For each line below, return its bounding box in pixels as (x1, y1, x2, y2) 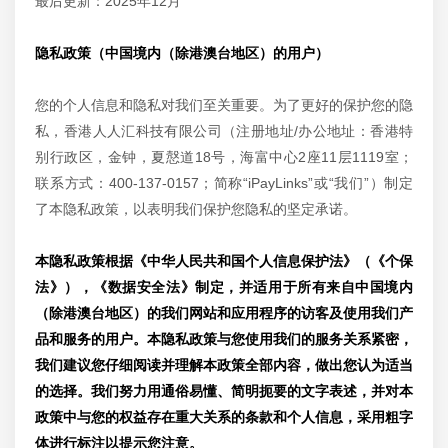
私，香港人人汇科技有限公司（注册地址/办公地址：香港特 (35, 123, 413, 139)
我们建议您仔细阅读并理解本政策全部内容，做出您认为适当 (35, 357, 413, 373)
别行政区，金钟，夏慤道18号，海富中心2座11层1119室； (35, 149, 413, 165)
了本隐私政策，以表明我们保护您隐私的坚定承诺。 (35, 201, 357, 217)
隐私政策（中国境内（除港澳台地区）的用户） (35, 45, 329, 61)
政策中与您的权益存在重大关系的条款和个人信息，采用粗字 (35, 409, 413, 425)
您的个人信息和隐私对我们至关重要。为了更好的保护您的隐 (35, 97, 413, 113)
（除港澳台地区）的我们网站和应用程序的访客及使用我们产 (35, 305, 413, 321)
